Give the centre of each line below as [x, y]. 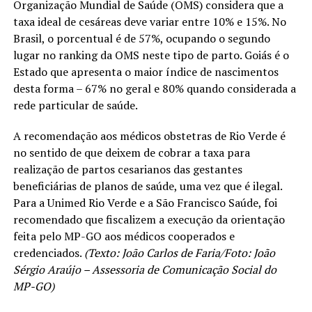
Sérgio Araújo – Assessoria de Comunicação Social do [145, 269]
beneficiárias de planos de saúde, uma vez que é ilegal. [147, 186]
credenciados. [48, 252]
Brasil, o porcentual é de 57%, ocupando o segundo [141, 38]
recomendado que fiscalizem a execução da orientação [149, 219]
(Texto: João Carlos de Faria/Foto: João [179, 252]
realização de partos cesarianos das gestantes [127, 169]
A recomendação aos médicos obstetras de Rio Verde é [149, 135]
